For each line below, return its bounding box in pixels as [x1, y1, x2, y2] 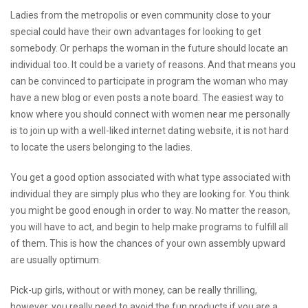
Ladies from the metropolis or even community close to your [10, 10, 271, 21]
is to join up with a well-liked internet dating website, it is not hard [10, 125, 289, 136]
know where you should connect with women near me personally [10, 109, 290, 120]
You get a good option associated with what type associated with [10, 172, 291, 183]
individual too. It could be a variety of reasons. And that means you [10, 59, 296, 70]
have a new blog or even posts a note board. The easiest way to [10, 92, 284, 103]
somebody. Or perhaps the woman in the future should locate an [10, 43, 288, 54]
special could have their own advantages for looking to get [10, 26, 261, 37]
